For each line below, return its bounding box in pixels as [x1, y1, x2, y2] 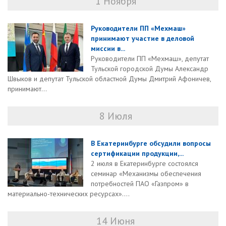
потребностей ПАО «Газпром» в [91, 179, 189, 189]
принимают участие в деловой [91, 34, 194, 43]
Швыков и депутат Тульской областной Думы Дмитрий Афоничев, [8, 74, 211, 84]
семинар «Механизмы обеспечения [91, 169, 201, 179]
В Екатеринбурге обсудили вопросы [91, 139, 211, 148]
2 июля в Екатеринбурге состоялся [91, 159, 198, 168]
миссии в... [91, 44, 125, 53]
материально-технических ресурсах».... [8, 189, 130, 199]
